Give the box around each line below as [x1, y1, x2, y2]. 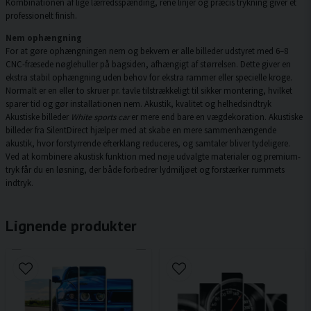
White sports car [71, 110, 129, 122]
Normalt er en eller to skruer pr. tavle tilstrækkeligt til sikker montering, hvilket [6, 84, 292, 96]
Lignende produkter [6, 215, 137, 235]
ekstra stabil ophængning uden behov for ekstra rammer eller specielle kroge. [6, 71, 292, 83]
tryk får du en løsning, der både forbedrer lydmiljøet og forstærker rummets [6, 163, 285, 175]
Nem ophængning [6, 31, 82, 43]
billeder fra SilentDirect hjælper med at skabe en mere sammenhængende [6, 124, 276, 135]
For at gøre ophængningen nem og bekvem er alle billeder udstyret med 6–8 [6, 44, 288, 56]
